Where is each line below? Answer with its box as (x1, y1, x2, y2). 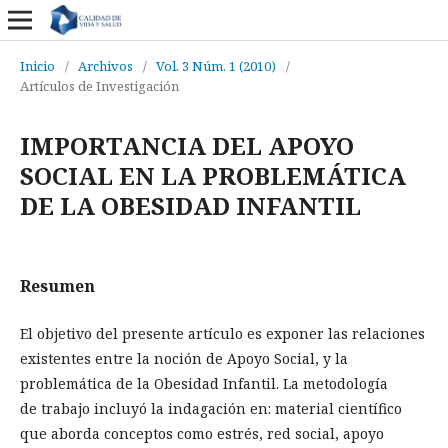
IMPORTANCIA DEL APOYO (20, 129, 354, 162)
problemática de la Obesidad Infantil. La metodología (20, 374, 388, 393)
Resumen (20, 275, 95, 297)
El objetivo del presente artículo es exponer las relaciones (20, 324, 425, 343)
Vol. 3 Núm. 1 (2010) (156, 57, 276, 75)
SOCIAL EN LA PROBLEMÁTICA (20, 159, 406, 192)
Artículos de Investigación (20, 77, 179, 95)
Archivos (78, 57, 133, 75)
